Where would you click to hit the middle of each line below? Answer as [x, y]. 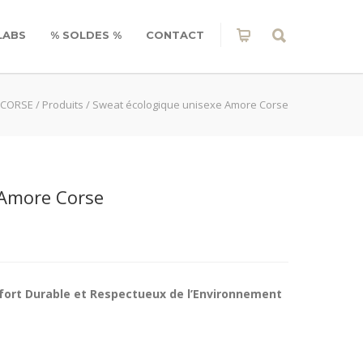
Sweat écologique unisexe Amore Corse [190, 105]
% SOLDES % [86, 35]
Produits [63, 105]
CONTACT [175, 35]
